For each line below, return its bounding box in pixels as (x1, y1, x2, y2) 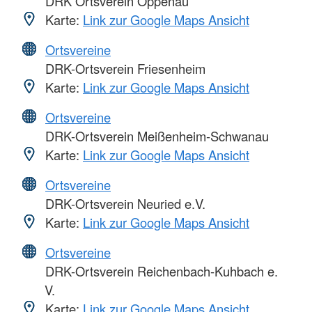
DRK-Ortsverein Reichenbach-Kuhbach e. (42, 261, 278, 280)
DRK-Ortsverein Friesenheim (42, 58, 205, 77)
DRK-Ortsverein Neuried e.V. (42, 194, 205, 212)
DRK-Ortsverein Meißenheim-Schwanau (42, 126, 269, 145)
